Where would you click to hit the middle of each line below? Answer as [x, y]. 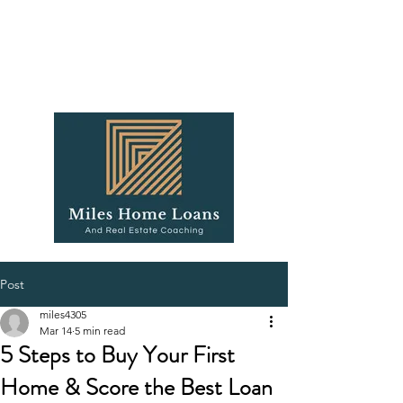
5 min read [100, 331]
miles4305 [63, 314]
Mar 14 [56, 331]
